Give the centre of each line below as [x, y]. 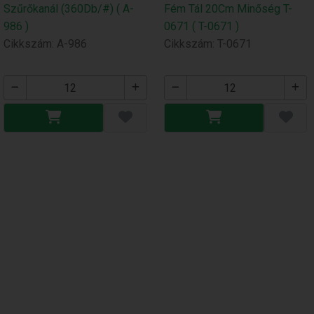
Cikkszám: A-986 [45, 44]
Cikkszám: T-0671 [207, 44]
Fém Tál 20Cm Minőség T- [228, 9]
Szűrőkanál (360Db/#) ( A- [68, 9]
